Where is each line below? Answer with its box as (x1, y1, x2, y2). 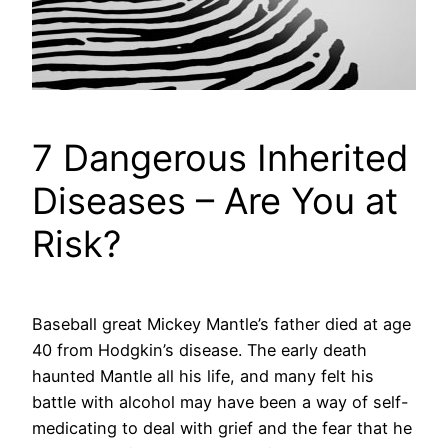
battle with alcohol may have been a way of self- (32, 392, 409, 413)
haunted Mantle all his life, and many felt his (32, 366, 374, 387)
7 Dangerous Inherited (32, 136, 408, 181)
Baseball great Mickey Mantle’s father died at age (32, 314, 411, 335)
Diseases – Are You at (32, 179, 398, 224)
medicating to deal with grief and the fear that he (32, 418, 412, 439)
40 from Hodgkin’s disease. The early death (32, 340, 367, 361)
